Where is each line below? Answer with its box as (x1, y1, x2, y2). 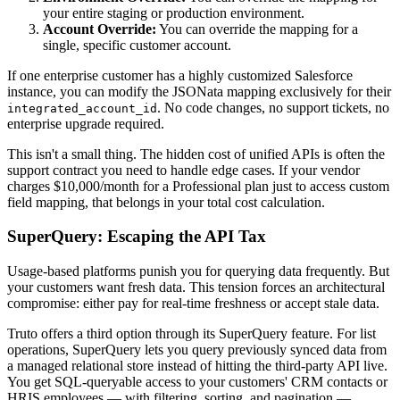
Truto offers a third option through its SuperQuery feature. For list (7, 326, 376, 342)
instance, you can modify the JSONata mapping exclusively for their (7, 83, 391, 99)
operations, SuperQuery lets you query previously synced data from (7, 342, 387, 358)
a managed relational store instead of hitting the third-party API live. (7, 358, 387, 374)
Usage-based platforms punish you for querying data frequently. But (7, 263, 389, 279)
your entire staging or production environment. (43, 4, 304, 21)
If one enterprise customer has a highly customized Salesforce (7, 67, 353, 83)
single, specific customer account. (43, 37, 231, 53)
